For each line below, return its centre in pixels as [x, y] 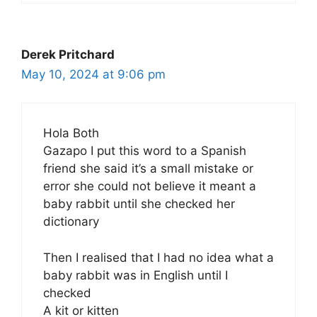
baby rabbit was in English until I [136, 275]
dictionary [71, 222]
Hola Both [71, 133]
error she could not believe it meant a [150, 186]
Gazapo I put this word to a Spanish [145, 151]
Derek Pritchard [68, 54]
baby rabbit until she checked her [139, 204]
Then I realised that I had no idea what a [158, 257]
